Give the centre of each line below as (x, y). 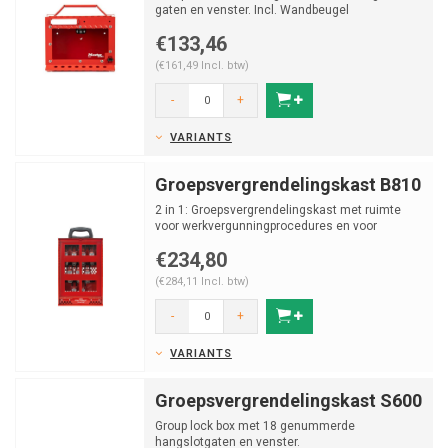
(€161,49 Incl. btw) (202, 65)
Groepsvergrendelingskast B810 (288, 184)
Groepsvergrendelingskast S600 (288, 400)
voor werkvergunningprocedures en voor (266, 226)
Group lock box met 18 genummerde (255, 426)
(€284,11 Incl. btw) (202, 281)
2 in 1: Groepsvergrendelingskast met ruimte (278, 210)
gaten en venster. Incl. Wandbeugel (252, 10)
